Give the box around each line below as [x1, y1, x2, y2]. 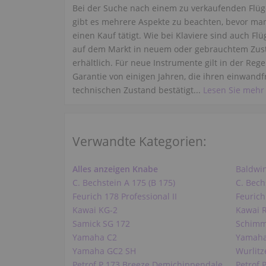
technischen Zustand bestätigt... [72, 84, 204, 96]
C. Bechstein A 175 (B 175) [72, 177, 176, 189]
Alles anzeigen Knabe [72, 163, 159, 175]
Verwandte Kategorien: [72, 133, 207, 150]
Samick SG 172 [72, 218, 131, 230]
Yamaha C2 [72, 232, 118, 243]
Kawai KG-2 [72, 204, 118, 216]
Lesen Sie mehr [203, 84, 265, 96]
